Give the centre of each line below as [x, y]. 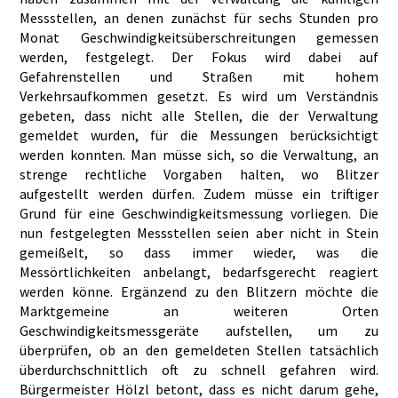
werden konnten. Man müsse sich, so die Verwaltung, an [199, 155]
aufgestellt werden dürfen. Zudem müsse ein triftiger [199, 194]
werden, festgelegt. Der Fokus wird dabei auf [199, 57]
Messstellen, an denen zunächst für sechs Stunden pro [199, 18]
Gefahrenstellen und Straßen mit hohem [199, 77]
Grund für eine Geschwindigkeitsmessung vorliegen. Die [199, 214]
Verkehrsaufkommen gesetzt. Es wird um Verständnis [199, 96]
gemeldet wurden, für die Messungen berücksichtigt [199, 135]
